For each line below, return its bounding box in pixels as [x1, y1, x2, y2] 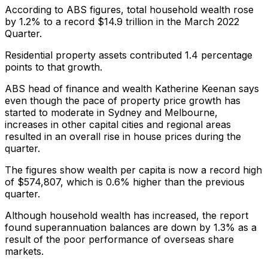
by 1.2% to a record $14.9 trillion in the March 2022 [5, 16, 239, 28]
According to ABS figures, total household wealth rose [5, 4, 254, 16]
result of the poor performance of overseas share [5, 233, 234, 246]
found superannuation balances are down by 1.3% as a [5, 221, 257, 234]
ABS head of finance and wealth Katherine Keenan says [5, 83, 259, 95]
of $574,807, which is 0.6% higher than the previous [5, 176, 245, 188]
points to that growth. [5, 61, 102, 74]
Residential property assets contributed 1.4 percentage [5, 49, 252, 62]
